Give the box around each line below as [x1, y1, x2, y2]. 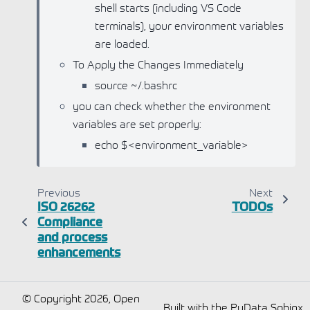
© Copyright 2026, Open [21, 291, 140, 304]
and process [37, 228, 108, 244]
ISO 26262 [37, 198, 95, 214]
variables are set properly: [73, 116, 201, 130]
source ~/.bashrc [95, 77, 177, 91]
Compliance [37, 213, 103, 229]
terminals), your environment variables [95, 17, 284, 32]
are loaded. [95, 35, 149, 50]
